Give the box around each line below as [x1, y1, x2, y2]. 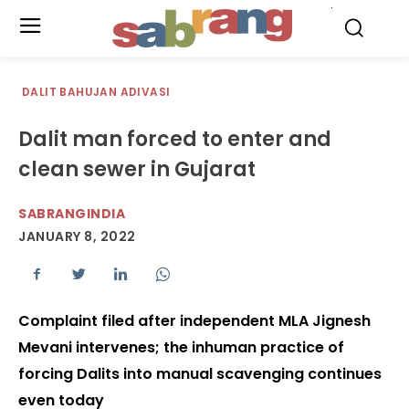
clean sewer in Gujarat [18, 155, 256, 184]
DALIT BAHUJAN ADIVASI [22, 84, 171, 100]
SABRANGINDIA [18, 204, 125, 223]
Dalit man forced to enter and [18, 125, 331, 153]
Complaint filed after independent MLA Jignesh [18, 310, 371, 332]
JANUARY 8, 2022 [18, 227, 136, 246]
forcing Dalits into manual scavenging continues [18, 363, 382, 385]
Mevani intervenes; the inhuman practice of [18, 337, 344, 359]
